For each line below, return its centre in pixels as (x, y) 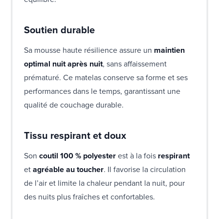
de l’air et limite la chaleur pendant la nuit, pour (104, 183)
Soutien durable (59, 30)
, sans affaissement (135, 64)
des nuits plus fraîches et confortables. (89, 197)
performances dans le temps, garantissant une (102, 91)
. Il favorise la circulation (145, 169)
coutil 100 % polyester (77, 155)
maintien (169, 50)
